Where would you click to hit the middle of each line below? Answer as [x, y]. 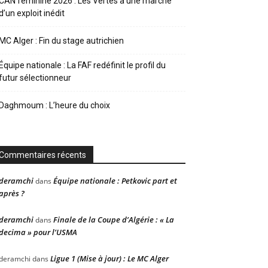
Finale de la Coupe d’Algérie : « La [114, 220]
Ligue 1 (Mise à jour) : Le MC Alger [109, 258]
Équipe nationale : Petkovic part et [115, 181]
